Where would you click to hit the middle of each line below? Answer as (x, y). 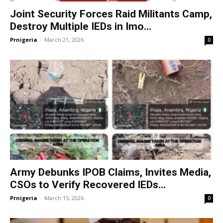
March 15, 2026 (64, 198)
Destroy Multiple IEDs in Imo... (81, 26)
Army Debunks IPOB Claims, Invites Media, (111, 172)
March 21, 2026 (64, 39)
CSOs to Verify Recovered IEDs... (88, 185)
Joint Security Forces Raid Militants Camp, (111, 14)
